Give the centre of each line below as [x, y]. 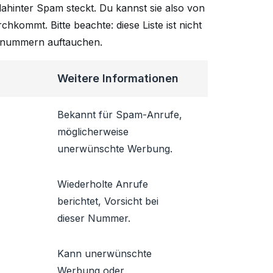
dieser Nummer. [94, 218]
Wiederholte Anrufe [103, 184]
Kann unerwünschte [105, 253]
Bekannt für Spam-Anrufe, [120, 115]
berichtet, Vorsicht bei [108, 201]
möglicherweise [93, 132]
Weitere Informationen [118, 78]
